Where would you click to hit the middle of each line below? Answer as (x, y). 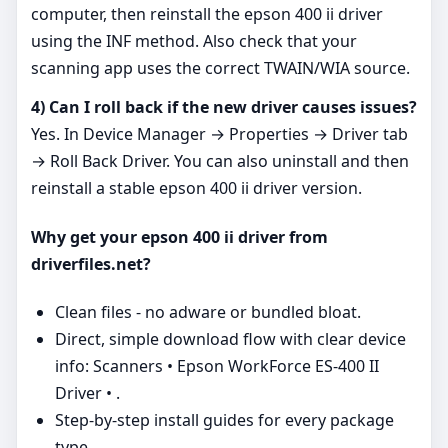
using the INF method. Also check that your (194, 41)
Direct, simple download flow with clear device (230, 338)
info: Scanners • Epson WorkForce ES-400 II (217, 365)
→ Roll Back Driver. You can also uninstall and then (220, 161)
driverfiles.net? (91, 263)
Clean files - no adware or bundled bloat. (208, 311)
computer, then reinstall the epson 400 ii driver (207, 14)
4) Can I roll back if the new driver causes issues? (224, 107)
